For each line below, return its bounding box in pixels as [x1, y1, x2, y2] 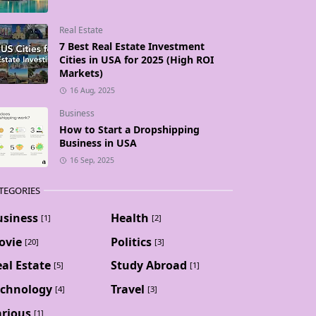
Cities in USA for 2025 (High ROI [59, 53, 214, 66]
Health [110, 209, 149, 226]
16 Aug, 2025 [69, 85, 115, 95]
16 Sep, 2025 [69, 155, 114, 165]
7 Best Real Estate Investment [59, 39, 205, 53]
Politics [110, 233, 152, 250]
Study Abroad [110, 257, 187, 273]
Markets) [59, 66, 103, 80]
